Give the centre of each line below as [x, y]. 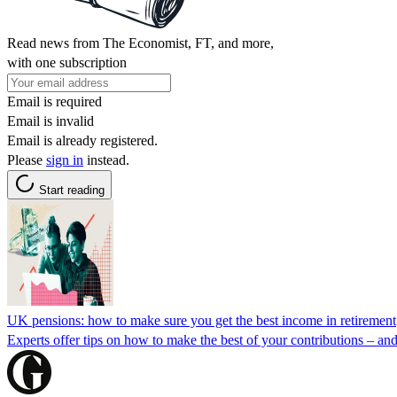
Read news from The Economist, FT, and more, [140, 43]
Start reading [72, 190]
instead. [106, 160]
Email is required [54, 101]
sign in [65, 160]
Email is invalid [51, 121]
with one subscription [67, 62]
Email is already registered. [82, 140]
